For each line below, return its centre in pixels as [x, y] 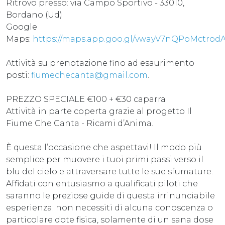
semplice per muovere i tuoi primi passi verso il [105, 159]
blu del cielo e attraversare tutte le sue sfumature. [109, 171]
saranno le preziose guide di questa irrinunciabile [110, 195]
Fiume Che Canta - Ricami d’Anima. [80, 123]
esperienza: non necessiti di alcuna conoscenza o [109, 207]
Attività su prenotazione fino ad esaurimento [100, 63]
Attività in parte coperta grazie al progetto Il [99, 111]
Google [22, 27]
